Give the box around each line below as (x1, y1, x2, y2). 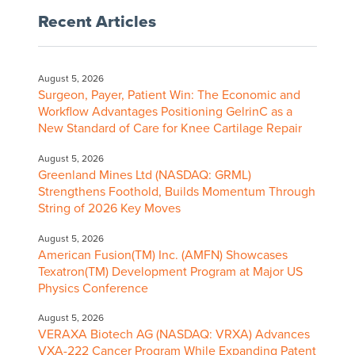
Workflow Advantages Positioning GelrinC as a (37, 103, 292, 120)
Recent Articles (37, 11, 156, 32)
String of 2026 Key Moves (37, 200, 181, 216)
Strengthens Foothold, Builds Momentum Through (37, 183, 315, 200)
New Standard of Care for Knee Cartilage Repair (37, 120, 302, 136)
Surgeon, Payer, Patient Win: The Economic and (37, 86, 300, 103)
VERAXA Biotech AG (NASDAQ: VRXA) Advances (37, 326, 310, 343)
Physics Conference (37, 280, 148, 296)
